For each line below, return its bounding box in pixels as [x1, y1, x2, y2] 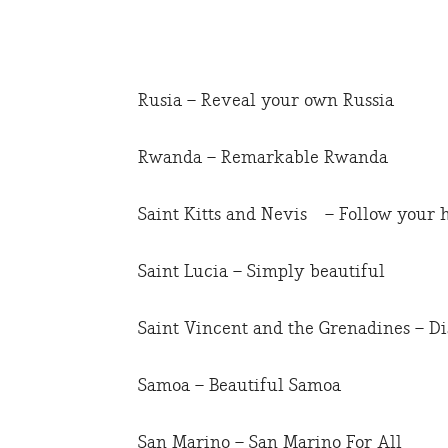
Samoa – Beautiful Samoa [138, 375, 341, 397]
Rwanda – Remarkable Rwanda [138, 147, 388, 169]
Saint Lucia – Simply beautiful [138, 261, 385, 283]
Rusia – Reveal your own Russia [138, 90, 394, 112]
